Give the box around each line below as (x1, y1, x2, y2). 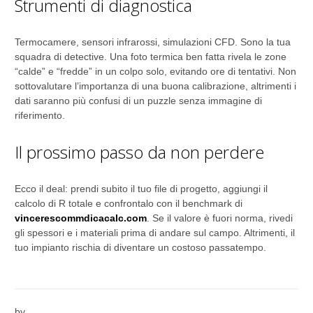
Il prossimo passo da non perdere (15, 140, 264, 163)
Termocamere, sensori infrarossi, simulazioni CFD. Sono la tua (15, 36, 291, 48)
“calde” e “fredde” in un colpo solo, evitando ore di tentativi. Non (15, 66, 296, 77)
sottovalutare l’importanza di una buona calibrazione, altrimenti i (15, 80, 296, 92)
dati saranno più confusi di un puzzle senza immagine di (15, 95, 262, 106)
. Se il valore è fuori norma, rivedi (147, 212, 293, 224)
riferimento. (15, 110, 65, 121)
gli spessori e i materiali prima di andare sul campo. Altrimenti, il (15, 227, 295, 238)
